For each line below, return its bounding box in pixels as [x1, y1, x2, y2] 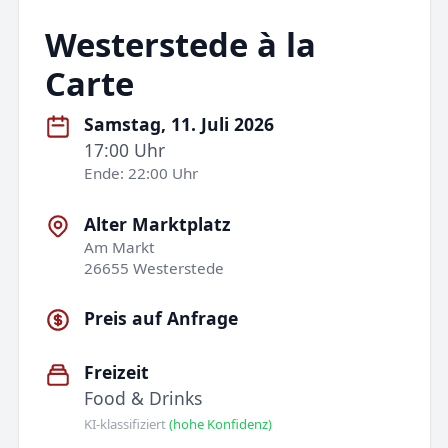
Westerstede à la [44, 21, 316, 67]
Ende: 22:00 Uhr [84, 163, 199, 184]
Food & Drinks [84, 386, 203, 411]
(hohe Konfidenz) [169, 414, 273, 433]
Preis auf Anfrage [84, 305, 239, 330]
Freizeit [84, 360, 150, 385]
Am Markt [84, 236, 156, 257]
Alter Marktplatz [84, 211, 232, 236]
